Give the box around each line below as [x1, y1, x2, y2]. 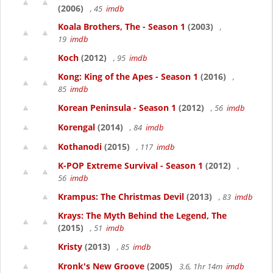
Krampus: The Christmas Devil [58, 191, 184, 202]
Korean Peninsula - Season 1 [58, 102, 176, 113]
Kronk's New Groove [58, 260, 144, 272]
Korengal [58, 121, 95, 133]
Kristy [58, 241, 82, 252]
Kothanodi [58, 141, 102, 152]
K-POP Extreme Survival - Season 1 [58, 160, 203, 171]
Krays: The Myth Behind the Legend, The [58, 210, 227, 221]
